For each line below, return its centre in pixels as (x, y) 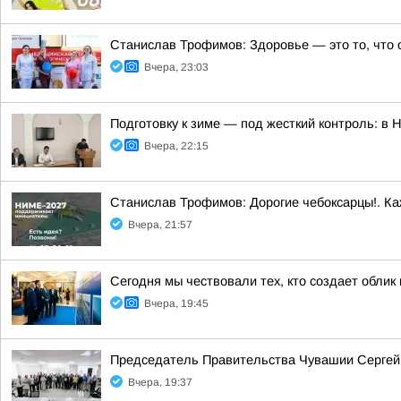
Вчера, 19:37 (160, 382)
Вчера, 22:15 (176, 146)
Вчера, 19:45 (176, 303)
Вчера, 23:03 (176, 67)
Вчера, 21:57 (160, 225)
